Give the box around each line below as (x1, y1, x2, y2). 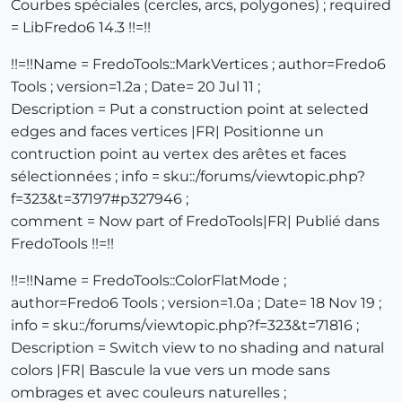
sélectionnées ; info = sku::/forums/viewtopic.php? (11, 168, 365, 186)
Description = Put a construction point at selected (11, 100, 369, 118)
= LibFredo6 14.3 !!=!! (11, 19, 151, 37)
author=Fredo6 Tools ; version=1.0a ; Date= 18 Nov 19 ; (11, 294, 381, 312)
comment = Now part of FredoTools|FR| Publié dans (11, 213, 380, 231)
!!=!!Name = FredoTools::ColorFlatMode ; (11, 272, 286, 290)
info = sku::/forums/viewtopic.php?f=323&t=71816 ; (11, 317, 359, 335)
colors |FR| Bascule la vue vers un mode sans (11, 362, 330, 380)
